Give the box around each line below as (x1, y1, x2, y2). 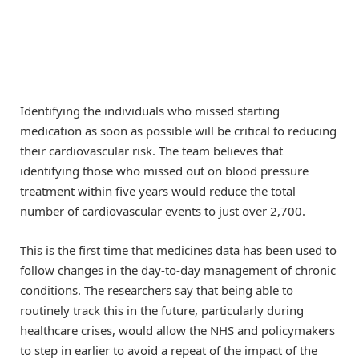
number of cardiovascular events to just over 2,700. (20, 203, 305, 220)
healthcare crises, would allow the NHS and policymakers (20, 321, 335, 338)
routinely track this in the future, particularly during (20, 301, 304, 318)
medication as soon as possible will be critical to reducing (20, 123, 337, 139)
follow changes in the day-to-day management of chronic (20, 261, 336, 278)
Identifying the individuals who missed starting (20, 103, 280, 119)
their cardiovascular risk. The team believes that (20, 143, 283, 159)
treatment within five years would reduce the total (20, 183, 296, 200)
